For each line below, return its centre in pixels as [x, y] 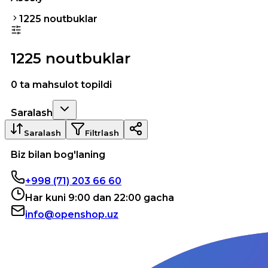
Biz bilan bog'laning [58, 154]
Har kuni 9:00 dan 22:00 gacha [100, 197]
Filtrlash [102, 133]
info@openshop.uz [72, 214]
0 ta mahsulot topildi [61, 84]
